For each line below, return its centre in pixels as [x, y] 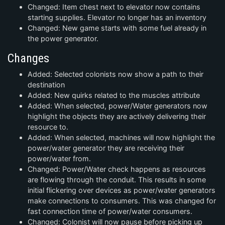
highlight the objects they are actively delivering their [117, 117]
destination [46, 85]
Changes [28, 59]
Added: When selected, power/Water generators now [118, 106]
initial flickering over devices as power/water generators [122, 190]
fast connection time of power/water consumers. [110, 211]
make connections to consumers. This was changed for [122, 201]
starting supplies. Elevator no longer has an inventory [117, 18]
